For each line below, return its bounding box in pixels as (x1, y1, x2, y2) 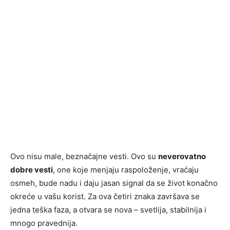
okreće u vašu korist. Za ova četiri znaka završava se (10, 191, 200, 201)
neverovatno (158, 151, 206, 161)
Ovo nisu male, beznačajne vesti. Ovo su (10, 151, 158, 161)
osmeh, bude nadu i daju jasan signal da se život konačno (10, 178, 218, 188)
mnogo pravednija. (10, 218, 78, 228)
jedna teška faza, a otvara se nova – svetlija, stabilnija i (10, 205, 206, 215)
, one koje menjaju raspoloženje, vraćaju (53, 165, 199, 175)
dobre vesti (10, 165, 53, 175)
